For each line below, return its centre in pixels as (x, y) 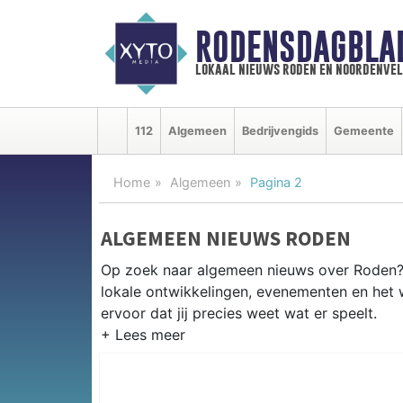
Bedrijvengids (280, 130)
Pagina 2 (276, 182)
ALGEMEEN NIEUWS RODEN (226, 237)
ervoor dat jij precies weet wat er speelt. (239, 313)
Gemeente (364, 130)
